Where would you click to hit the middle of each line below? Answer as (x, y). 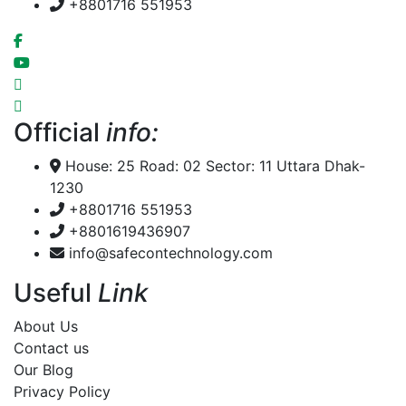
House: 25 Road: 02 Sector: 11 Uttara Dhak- (215, 166)
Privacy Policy (62, 392)
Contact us (51, 348)
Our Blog (43, 370)
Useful (56, 293)
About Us (46, 327)
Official (60, 133)
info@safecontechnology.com (171, 253)
